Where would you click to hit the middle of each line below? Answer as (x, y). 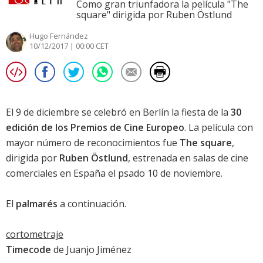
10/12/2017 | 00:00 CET (69, 46)
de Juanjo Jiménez (91, 250)
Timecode (28, 250)
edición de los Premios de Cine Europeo (95, 128)
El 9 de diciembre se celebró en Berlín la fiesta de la (118, 112)
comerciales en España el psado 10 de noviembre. (114, 173)
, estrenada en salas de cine (188, 158)
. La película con (219, 128)
